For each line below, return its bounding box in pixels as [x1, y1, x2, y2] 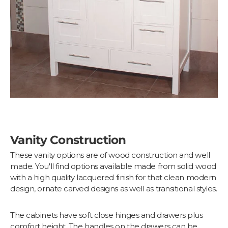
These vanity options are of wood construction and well [10, 150, 210, 160]
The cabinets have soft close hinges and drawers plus [10, 210, 203, 220]
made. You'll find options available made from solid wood [10, 161, 216, 172]
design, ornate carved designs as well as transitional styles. [10, 184, 217, 194]
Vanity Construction [10, 132, 126, 148]
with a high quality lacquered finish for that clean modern [10, 173, 216, 183]
